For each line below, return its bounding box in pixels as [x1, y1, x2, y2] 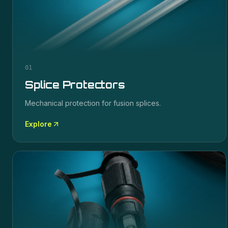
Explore [25, 120, 52, 128]
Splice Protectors [25, 78, 125, 91]
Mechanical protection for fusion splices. [25, 99, 161, 107]
